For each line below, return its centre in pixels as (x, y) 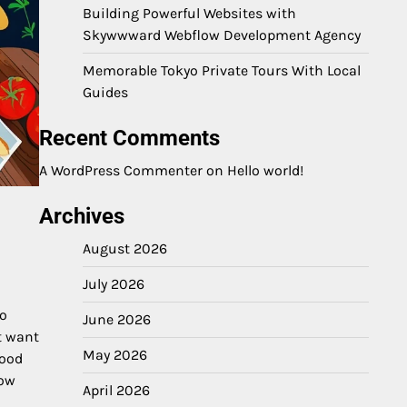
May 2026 (115, 355)
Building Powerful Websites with (189, 13)
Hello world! (265, 170)
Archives (82, 216)
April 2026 (116, 390)
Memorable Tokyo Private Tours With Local (222, 70)
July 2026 (114, 284)
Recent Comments (129, 138)
